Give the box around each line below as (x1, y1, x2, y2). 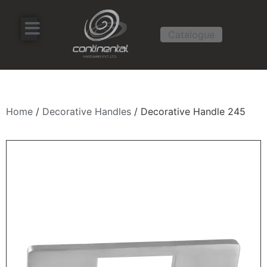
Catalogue (167, 29, 215, 41)
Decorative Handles (42, 105, 131, 117)
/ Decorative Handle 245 (131, 105, 246, 117)
